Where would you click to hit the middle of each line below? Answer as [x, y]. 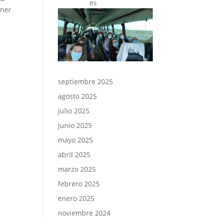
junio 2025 [75, 126]
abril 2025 [74, 155]
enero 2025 [76, 199]
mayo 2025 [76, 140]
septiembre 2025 [86, 82]
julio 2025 [74, 111]
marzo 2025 [77, 169]
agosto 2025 [78, 96]
